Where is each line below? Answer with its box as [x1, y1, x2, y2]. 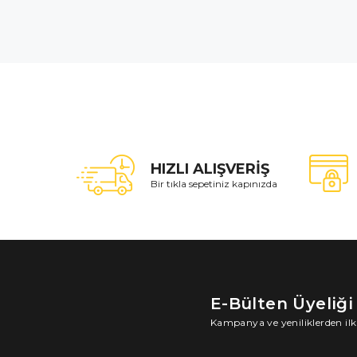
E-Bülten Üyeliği [210, 294, 354, 313]
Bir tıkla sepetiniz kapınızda [151, 178, 277, 190]
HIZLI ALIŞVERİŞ [151, 160, 269, 178]
